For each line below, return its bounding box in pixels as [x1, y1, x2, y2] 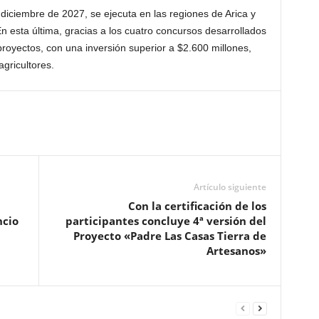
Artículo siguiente [193, 181, 266, 193]
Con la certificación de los [127, 199, 266, 213]
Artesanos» [206, 244, 266, 258]
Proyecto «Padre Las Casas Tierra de [73, 229, 266, 243]
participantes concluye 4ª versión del [65, 214, 266, 228]
